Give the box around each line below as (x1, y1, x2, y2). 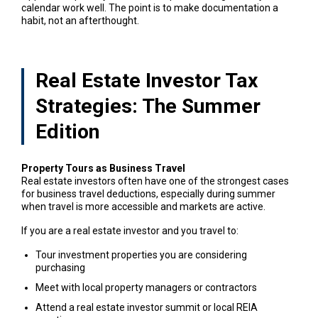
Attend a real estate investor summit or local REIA (35, 301, 258, 313)
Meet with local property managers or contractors (35, 281, 257, 293)
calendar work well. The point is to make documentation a (21, 1, 278, 13)
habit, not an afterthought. (21, 14, 139, 26)
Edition (35, 119, 99, 143)
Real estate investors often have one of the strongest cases (21, 175, 289, 187)
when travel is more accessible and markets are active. (21, 200, 265, 212)
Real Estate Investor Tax (35, 68, 258, 92)
